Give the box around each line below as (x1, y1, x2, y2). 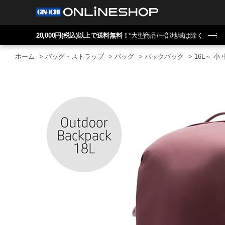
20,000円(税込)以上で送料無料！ (36, 32, 129, 39)
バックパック (145, 53, 184, 61)
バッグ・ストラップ (45, 53, 104, 61)
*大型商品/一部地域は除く (129, 32, 203, 39)
